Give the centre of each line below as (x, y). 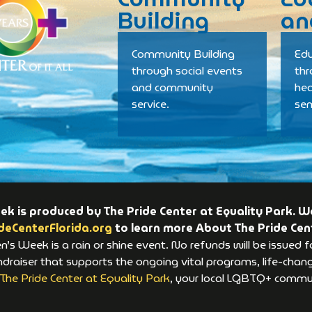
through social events (187, 71)
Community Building (184, 54)
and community (173, 87)
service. (151, 104)
